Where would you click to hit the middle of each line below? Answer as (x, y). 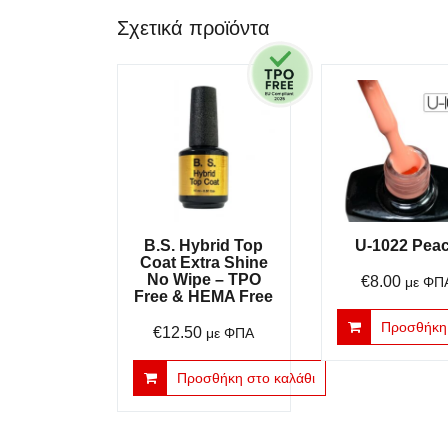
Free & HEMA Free (204, 296)
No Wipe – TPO (203, 279)
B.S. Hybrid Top (204, 245)
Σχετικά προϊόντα (193, 28)
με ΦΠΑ (230, 333)
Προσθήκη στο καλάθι (246, 377)
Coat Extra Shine (203, 262)
